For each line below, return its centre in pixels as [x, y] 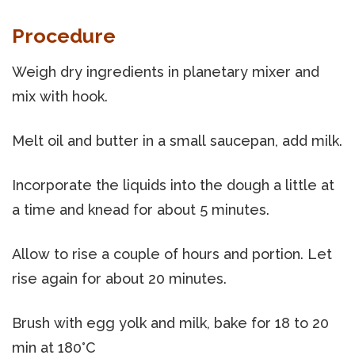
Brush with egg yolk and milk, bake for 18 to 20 [170, 323]
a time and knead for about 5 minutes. [141, 209]
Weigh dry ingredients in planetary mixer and [166, 71]
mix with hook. [60, 96]
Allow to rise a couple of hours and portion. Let [172, 254]
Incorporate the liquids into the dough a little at [173, 185]
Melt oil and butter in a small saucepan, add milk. [177, 140]
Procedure [64, 35]
